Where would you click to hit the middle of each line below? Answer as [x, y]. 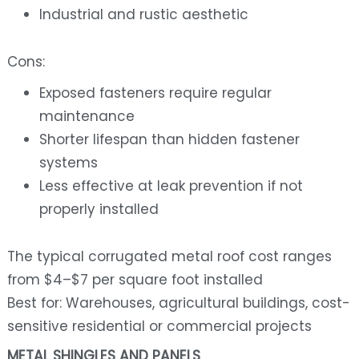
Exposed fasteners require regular [155, 93]
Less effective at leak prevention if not [171, 186]
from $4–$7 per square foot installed [135, 280]
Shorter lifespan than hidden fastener [169, 140]
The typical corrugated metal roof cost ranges [169, 257]
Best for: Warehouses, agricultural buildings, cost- [178, 303]
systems [68, 163]
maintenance [87, 117]
